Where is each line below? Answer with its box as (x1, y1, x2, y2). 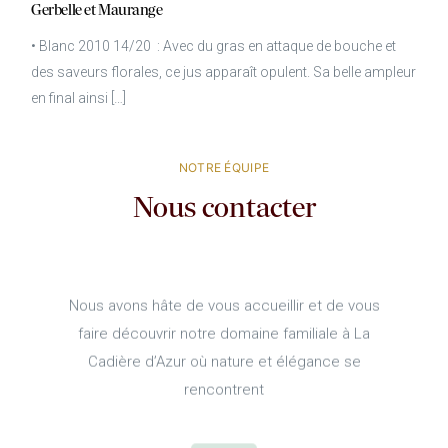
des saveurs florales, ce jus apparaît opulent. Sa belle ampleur (31, 63, 417, 80)
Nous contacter (132, 193, 316, 225)
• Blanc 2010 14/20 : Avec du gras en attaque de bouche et (31, 37, 397, 54)
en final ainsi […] (31, 89, 127, 106)
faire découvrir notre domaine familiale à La (78, 323, 370, 342)
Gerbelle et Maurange (31, 2, 163, 19)
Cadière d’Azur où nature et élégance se (87, 351, 361, 370)
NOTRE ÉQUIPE (178, 159, 270, 175)
